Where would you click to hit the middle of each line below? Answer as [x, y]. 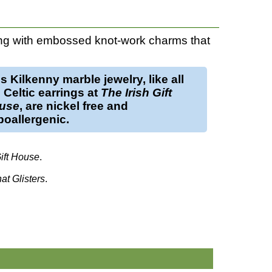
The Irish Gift [136, 92]
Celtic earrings [44, 92]
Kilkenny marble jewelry [76, 79]
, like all [163, 79]
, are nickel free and [73, 106]
